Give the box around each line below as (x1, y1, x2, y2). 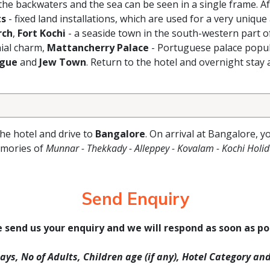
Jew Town (39, 55, 86, 69)
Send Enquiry (81, 188, 189, 209)
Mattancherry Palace (47, 41, 149, 54)
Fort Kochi (17, 27, 66, 40)
